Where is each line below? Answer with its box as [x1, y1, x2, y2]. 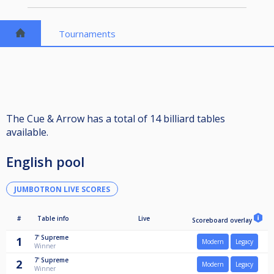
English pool [6, 152, 84, 171]
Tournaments [59, 28, 116, 40]
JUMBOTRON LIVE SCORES [14, 183, 110, 194]
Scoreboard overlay [192, 216, 254, 225]
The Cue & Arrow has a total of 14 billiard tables [6, 112, 225, 126]
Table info [37, 214, 69, 223]
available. [6, 125, 48, 139]
